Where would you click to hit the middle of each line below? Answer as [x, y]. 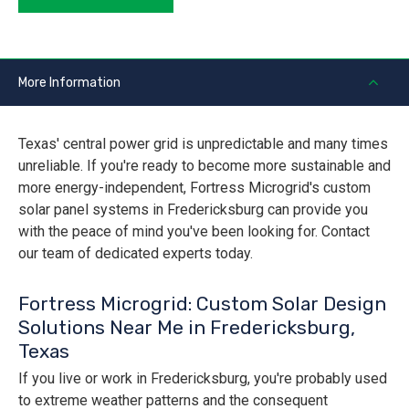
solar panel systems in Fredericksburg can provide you [193, 210]
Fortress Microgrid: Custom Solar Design [202, 304]
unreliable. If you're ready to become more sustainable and [204, 166]
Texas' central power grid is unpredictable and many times [203, 144]
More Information [69, 83]
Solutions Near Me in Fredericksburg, [187, 328]
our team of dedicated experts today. [136, 254]
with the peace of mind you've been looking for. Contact [194, 232]
